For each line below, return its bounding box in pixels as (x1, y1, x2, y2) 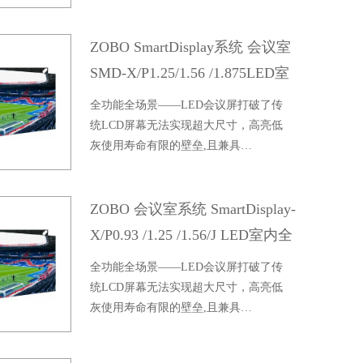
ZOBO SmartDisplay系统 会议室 (90, 39, 292, 55)
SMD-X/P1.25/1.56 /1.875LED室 (90, 65, 290, 81)
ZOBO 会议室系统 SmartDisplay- (90, 201, 297, 217)
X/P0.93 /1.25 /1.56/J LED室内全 (90, 227, 293, 243)
